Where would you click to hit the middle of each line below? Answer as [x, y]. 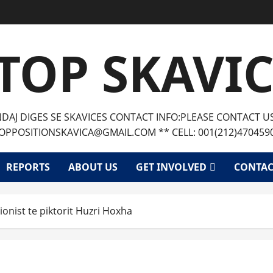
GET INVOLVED [171, 167]
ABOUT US [93, 167]
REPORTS [28, 167]
